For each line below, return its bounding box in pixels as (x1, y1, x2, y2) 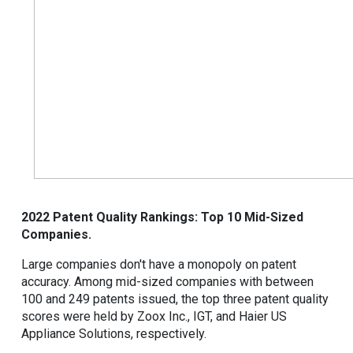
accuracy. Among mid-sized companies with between (21, 273, 314, 289)
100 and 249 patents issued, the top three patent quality (21, 291, 329, 307)
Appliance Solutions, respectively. (21, 325, 206, 341)
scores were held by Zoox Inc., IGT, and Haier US (21, 308, 287, 324)
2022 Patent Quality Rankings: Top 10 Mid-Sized (21, 209, 303, 225)
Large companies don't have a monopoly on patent (21, 256, 296, 272)
